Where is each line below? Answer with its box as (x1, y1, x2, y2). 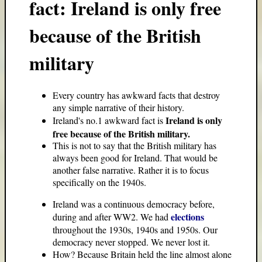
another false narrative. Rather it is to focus (53, 164, 209, 176)
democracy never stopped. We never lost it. (53, 236, 210, 248)
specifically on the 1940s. (53, 176, 146, 188)
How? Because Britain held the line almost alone (53, 248, 232, 260)
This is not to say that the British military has (53, 139, 216, 151)
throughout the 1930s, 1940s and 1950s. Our (53, 223, 218, 236)
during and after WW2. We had (53, 211, 171, 223)
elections (171, 210, 204, 223)
